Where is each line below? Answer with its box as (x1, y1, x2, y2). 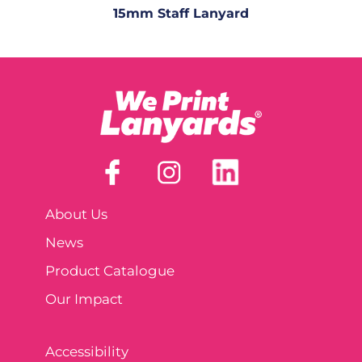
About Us (45, 206, 107, 223)
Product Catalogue (45, 263, 175, 280)
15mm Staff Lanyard (113, 6, 249, 22)
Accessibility (45, 343, 128, 360)
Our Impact (45, 291, 123, 308)
